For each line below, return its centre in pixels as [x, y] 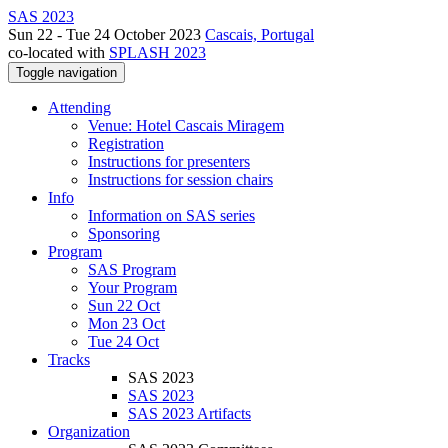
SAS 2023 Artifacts [189, 413]
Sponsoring [124, 233]
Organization [89, 431]
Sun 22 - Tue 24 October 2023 [106, 34]
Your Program [132, 287]
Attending [79, 107]
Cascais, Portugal [259, 34]
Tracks [69, 359]
